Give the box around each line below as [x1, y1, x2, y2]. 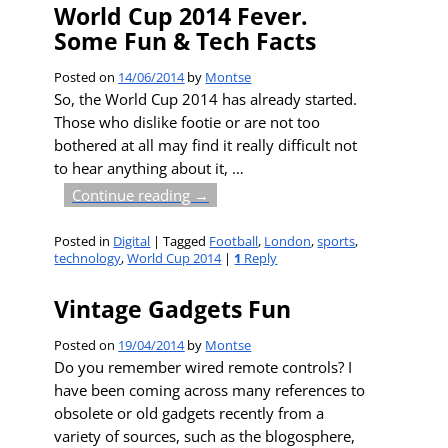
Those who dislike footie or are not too [54, 112, 321, 133]
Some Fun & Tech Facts [54, 26, 317, 58]
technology [54, 249, 122, 268]
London [264, 232, 312, 251]
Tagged [163, 232, 207, 251]
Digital [113, 232, 151, 251]
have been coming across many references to [54, 380, 366, 401]
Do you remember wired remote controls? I [54, 357, 353, 378]
